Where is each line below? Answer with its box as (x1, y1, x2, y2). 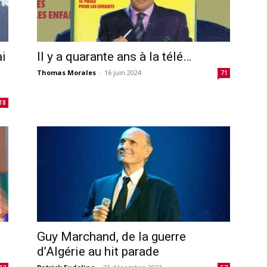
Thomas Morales (37, 67, 96, 77)
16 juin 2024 (104, 67, 141, 77)
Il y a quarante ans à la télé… (37, 49, 191, 64)
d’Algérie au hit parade (37, 244, 159, 259)
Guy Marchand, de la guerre (37, 229, 186, 244)
